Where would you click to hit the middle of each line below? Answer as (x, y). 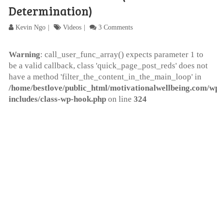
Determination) (50, 11)
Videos (72, 27)
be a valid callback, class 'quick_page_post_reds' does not (108, 66)
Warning (24, 54)
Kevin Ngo (30, 27)
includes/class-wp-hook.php (57, 99)
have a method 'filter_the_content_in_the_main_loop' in (105, 77)
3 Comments (115, 27)
